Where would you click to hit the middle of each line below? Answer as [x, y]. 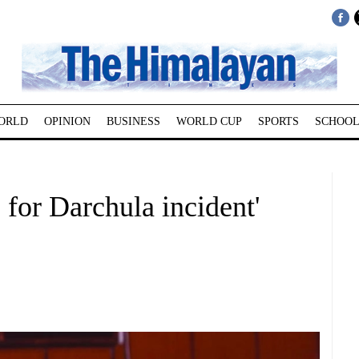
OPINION [67, 121]
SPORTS [278, 121]
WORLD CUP [209, 121]
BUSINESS [133, 121]
